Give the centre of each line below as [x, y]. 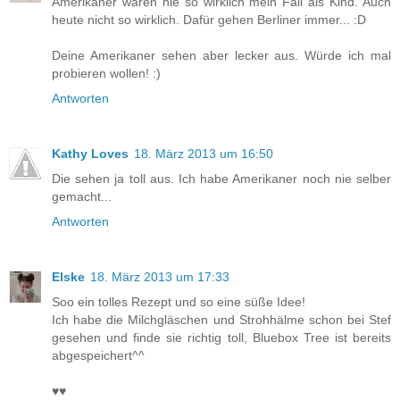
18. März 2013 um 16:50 [204, 154]
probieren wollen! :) [106, 74]
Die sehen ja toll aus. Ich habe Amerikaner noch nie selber [221, 179]
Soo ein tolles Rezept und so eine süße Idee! [179, 302]
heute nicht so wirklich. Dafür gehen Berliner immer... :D [209, 20]
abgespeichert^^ [98, 356]
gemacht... [82, 197]
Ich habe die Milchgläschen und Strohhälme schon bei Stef [221, 320]
